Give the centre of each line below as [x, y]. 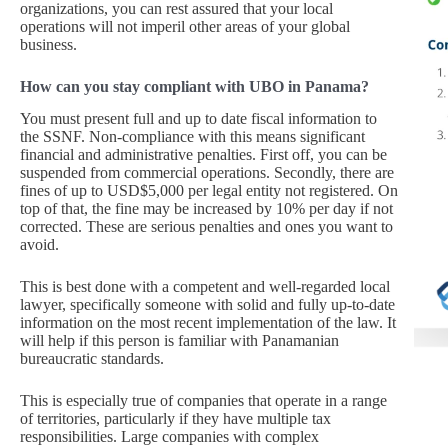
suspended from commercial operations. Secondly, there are [207, 173]
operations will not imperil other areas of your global [185, 26]
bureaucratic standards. [92, 359]
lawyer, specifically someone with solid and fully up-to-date [207, 305]
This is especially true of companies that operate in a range [203, 401]
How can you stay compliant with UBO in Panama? [194, 86]
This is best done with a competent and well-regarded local [205, 287]
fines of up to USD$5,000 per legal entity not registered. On [209, 191]
